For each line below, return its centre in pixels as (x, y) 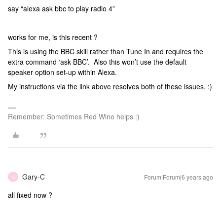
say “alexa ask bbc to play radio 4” (61, 8)
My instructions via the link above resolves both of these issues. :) (110, 86)
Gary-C (34, 177)
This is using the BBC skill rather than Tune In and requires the (106, 51)
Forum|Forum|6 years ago (179, 177)
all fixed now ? (30, 195)
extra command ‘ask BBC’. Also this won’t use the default (97, 62)
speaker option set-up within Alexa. (62, 72)
